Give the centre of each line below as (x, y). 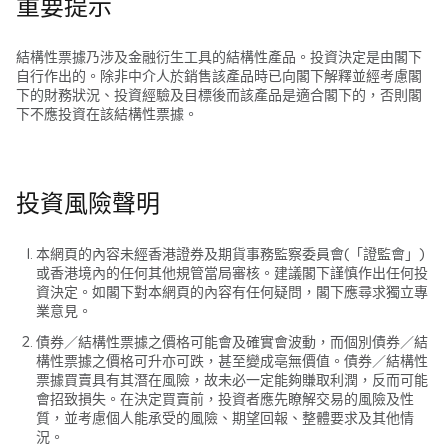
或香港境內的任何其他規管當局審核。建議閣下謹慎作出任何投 (232, 273)
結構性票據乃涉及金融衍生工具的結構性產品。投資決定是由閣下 (219, 57)
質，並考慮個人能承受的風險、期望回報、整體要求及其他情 (225, 418)
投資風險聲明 (88, 204)
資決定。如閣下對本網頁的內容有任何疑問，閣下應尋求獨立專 (232, 292)
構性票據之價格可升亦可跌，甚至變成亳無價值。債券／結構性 (232, 361)
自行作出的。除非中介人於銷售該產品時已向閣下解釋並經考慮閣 (219, 76)
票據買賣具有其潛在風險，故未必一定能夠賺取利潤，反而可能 (232, 380)
